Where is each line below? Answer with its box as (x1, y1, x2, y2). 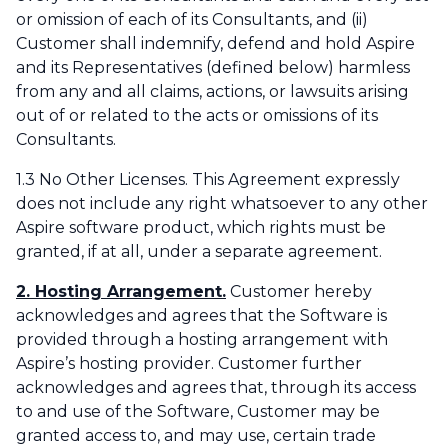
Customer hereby (226, 282, 372, 302)
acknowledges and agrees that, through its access (16, 378, 416, 398)
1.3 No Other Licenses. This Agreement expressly (16, 170, 400, 190)
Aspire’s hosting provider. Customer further (16, 354, 362, 374)
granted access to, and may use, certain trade (16, 426, 376, 446)
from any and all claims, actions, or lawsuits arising (16, 82, 409, 102)
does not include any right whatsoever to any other (16, 194, 428, 214)
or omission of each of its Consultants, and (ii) (16, 10, 368, 30)
